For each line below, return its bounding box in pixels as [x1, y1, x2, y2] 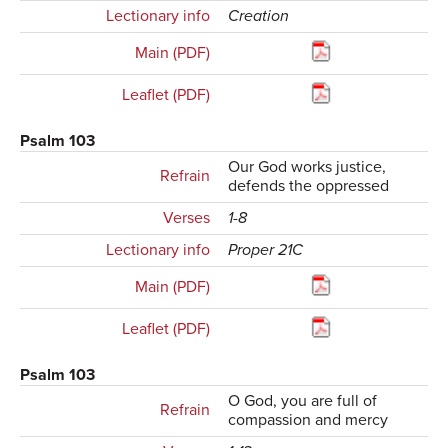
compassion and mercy [228, 410, 389, 431]
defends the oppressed [228, 176, 390, 197]
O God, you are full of [228, 391, 378, 412]
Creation [228, 6, 290, 27]
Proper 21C [228, 240, 304, 261]
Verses [162, 208, 210, 229]
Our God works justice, [228, 157, 387, 178]
